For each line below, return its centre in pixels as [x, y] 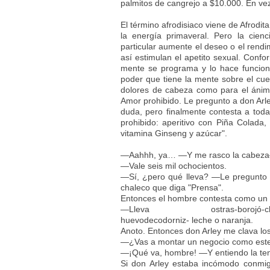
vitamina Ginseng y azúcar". [174, 133]
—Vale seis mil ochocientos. [174, 166]
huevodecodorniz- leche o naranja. [187, 220]
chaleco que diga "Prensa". [172, 187]
